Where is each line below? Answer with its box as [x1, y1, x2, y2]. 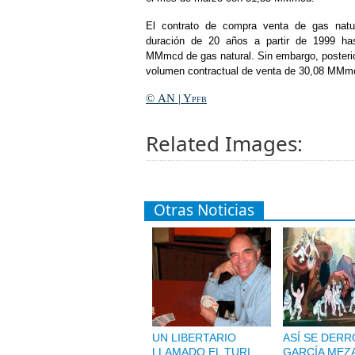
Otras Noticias [154, 200, 254, 220]
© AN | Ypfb [146, 92, 207, 105]
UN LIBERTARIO [152, 331, 236, 344]
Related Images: [146, 129, 303, 158]
